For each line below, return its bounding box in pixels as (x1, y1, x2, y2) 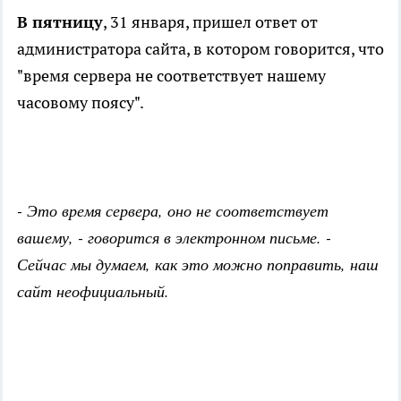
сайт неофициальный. (17, 280, 169, 303)
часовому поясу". (17, 92, 144, 114)
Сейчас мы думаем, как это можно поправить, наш (17, 253, 379, 276)
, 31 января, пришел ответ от (103, 12, 318, 33)
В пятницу (17, 12, 103, 33)
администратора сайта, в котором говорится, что (17, 38, 384, 60)
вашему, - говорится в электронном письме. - (17, 226, 331, 249)
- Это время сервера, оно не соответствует (17, 200, 328, 222)
